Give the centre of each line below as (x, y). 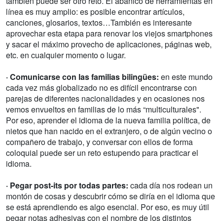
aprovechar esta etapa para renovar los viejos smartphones (109, 34)
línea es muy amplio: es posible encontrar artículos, (95, 12)
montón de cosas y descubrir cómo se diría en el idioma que (110, 196)
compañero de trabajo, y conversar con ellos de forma (99, 142)
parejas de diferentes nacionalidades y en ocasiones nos (105, 99)
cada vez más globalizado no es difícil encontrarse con (101, 88)
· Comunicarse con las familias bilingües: (82, 77)
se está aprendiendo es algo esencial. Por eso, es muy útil (108, 207)
